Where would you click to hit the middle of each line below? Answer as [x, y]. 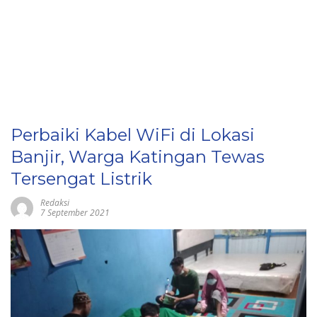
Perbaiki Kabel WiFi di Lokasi [133, 135]
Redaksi [55, 203]
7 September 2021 [75, 213]
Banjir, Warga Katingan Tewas [138, 157]
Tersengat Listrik [81, 179]
